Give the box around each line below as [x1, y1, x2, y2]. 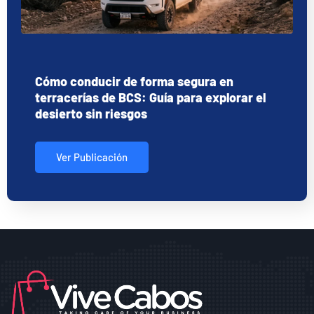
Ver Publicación [56, 150, 128, 163]
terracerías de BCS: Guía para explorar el [35, 89, 266, 105]
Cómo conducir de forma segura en [35, 73, 233, 89]
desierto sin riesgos [35, 105, 147, 121]
